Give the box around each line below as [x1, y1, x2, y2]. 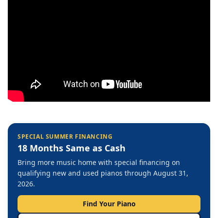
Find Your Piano [82, 199, 136, 208]
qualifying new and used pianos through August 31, [18, 168, 188, 178]
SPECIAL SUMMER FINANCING [18, 132, 113, 141]
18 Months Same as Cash [18, 142, 126, 154]
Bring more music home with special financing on [18, 157, 180, 167]
